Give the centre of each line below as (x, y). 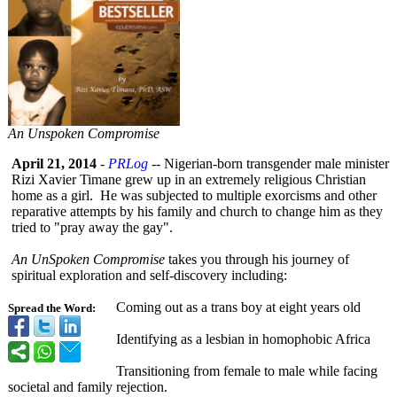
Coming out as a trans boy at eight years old (238, 307)
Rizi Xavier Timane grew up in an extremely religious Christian (189, 179)
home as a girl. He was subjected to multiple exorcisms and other (194, 195)
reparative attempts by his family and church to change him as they (197, 211)
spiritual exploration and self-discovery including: (149, 275)
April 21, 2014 (54, 163)
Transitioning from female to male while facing (247, 371)
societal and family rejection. (88, 387)
